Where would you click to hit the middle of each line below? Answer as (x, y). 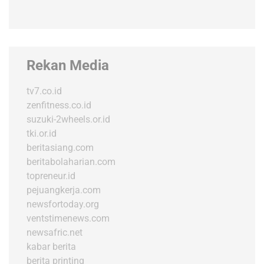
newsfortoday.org (63, 204)
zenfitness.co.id (59, 105)
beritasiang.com (60, 148)
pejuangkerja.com (64, 190)
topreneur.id (51, 176)
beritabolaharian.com (71, 162)
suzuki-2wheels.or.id (68, 120)
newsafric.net (55, 233)
